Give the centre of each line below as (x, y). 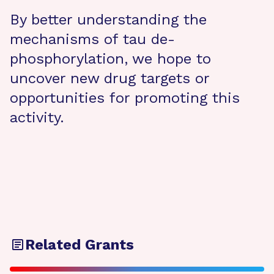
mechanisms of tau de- (92, 39)
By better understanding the (108, 20)
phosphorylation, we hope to (110, 59)
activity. (37, 117)
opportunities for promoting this (125, 98)
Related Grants (80, 245)
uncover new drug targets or (109, 78)
